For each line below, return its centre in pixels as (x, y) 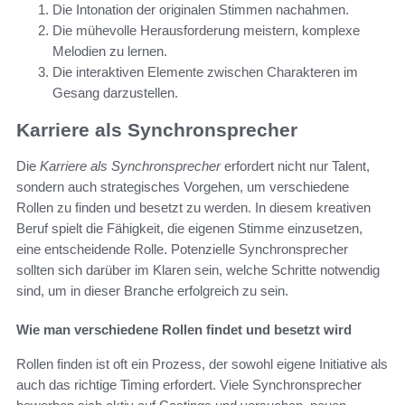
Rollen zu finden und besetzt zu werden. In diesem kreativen (193, 208)
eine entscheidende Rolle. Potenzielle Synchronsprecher (182, 250)
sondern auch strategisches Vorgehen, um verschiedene (183, 187)
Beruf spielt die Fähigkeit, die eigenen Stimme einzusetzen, (189, 229)
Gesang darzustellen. (115, 93)
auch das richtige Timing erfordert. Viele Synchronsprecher (189, 385)
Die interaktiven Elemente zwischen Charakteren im (205, 72)
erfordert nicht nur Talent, (295, 166)
